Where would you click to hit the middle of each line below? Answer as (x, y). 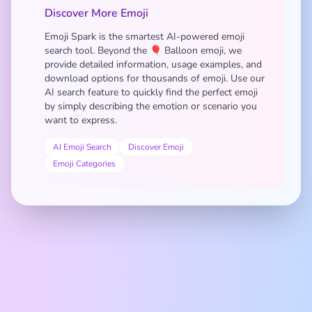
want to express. (81, 120)
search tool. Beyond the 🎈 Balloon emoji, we (143, 50)
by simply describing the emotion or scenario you (151, 106)
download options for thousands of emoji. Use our (155, 78)
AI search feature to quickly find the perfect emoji (151, 92)
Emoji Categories (84, 164)
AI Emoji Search (82, 147)
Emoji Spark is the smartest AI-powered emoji (145, 37)
